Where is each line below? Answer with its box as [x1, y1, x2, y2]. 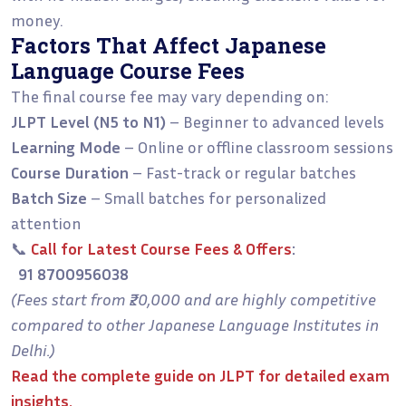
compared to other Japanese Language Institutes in [11, 314, 379, 334]
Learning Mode [11, 136, 121, 157]
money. [11, 9, 63, 30]
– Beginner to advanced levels [166, 111, 384, 131]
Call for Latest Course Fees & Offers [31, 237, 292, 258]
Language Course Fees [11, 55, 245, 84]
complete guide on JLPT [81, 364, 255, 385]
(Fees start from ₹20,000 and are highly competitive [11, 288, 376, 309]
